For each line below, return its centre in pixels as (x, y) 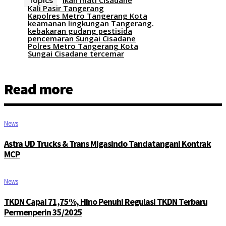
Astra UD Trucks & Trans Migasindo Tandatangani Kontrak (107, 144)
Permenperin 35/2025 (43, 212)
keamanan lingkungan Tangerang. (91, 23)
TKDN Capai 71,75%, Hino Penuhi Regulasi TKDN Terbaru (106, 202)
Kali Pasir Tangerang (66, 8)
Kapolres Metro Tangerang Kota (88, 16)
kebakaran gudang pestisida (80, 31)
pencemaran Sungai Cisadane (82, 39)
